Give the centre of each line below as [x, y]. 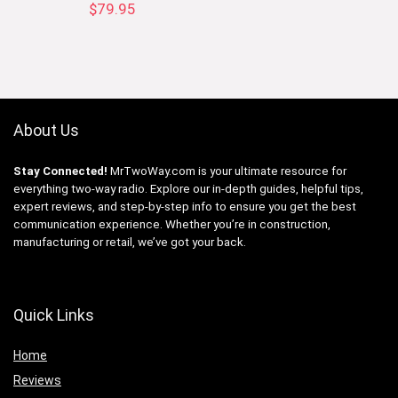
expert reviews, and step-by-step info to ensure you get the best [185, 206]
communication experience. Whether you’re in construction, [172, 224]
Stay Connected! [60, 171]
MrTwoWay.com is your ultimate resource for [227, 171]
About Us [46, 130]
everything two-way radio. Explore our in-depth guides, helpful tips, [188, 188]
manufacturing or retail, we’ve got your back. [130, 242]
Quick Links [54, 314]
